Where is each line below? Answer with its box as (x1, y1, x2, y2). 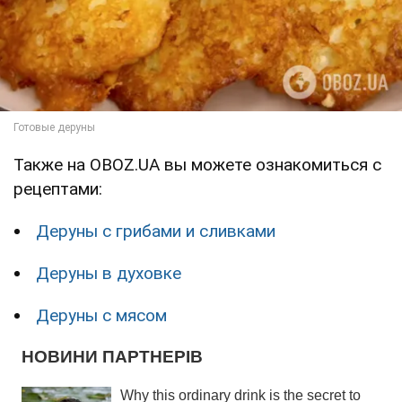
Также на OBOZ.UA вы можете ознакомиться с (13, 153, 381, 175)
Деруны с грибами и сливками (36, 220, 275, 241)
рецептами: (13, 178, 102, 199)
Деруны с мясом (36, 304, 167, 326)
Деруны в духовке (36, 262, 181, 284)
